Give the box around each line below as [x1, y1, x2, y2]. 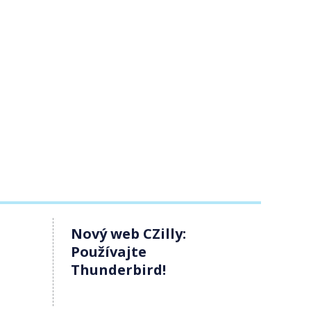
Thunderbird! [71, 260, 166, 279]
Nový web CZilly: [71, 224, 186, 243]
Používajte [71, 242, 146, 261]
